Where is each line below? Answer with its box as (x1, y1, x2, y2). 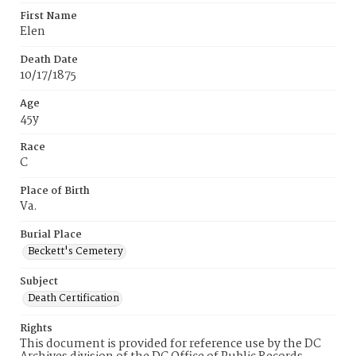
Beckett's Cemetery (28, 243, 123, 260)
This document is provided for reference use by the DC (20, 335, 321, 354)
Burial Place (20, 226, 82, 243)
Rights (20, 320, 52, 337)
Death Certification (28, 290, 119, 307)
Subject (20, 273, 58, 290)
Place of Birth (20, 183, 90, 199)
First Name (20, 8, 77, 25)
